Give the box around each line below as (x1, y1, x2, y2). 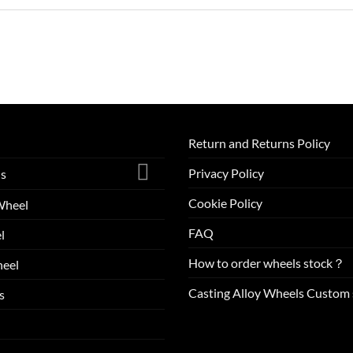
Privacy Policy (188, 165, 264, 180)
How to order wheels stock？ (188, 255, 345, 270)
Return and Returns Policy (188, 135, 330, 150)
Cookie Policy (188, 195, 262, 210)
